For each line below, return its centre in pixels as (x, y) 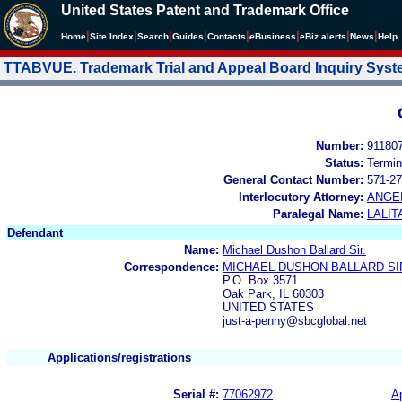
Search (153, 36)
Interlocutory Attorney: (301, 197)
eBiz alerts (323, 36)
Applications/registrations (119, 357)
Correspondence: (171, 267)
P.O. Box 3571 (260, 280)
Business (275, 36)
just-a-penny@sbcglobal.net (295, 320)
